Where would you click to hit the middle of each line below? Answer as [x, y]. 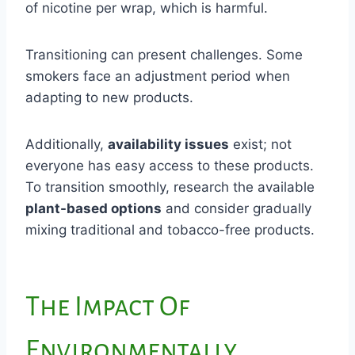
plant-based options [94, 208]
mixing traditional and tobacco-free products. [170, 229]
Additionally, [67, 144]
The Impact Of [107, 307]
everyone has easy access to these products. [170, 165]
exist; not [260, 144]
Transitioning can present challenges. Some [164, 54]
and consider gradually [237, 208]
